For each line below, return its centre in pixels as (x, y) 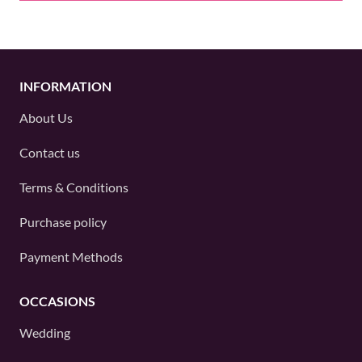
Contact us (50, 152)
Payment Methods (71, 257)
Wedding (45, 333)
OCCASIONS (57, 301)
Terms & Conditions (74, 187)
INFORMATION (65, 86)
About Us (46, 118)
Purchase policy (63, 222)
